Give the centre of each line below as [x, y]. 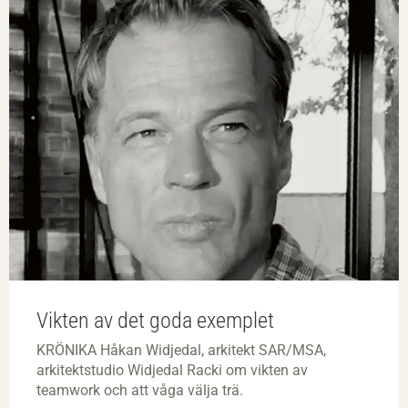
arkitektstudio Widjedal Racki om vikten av [172, 370]
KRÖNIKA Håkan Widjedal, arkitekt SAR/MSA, [181, 350]
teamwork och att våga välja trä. [140, 390]
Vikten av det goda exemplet [155, 320]
